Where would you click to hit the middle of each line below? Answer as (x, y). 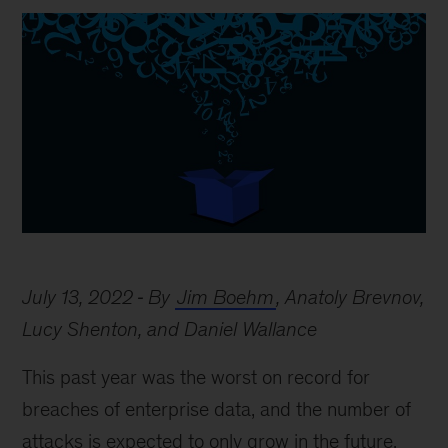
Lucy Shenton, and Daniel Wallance (170, 329)
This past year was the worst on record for (196, 377)
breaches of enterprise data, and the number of (217, 409)
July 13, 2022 (78, 297)
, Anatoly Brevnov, (350, 297)
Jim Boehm (226, 297)
